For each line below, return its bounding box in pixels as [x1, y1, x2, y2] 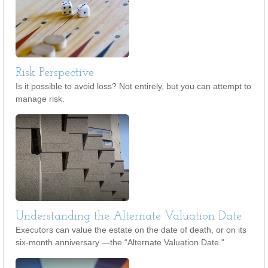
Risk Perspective [16, 67, 94, 79]
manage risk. [16, 94, 65, 103]
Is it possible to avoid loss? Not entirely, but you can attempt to [16, 81, 251, 91]
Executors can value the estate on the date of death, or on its [16, 225, 246, 234]
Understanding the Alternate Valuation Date [16, 211, 242, 223]
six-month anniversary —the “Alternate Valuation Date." [16, 237, 224, 247]
